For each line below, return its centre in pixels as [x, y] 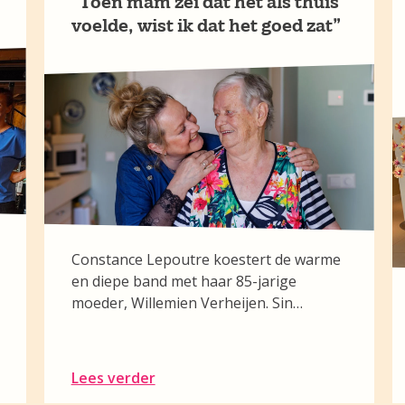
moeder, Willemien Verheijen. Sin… [187, 303]
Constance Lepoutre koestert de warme [206, 259]
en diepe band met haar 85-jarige [184, 281]
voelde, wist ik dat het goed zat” [206, 25]
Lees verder [113, 378]
